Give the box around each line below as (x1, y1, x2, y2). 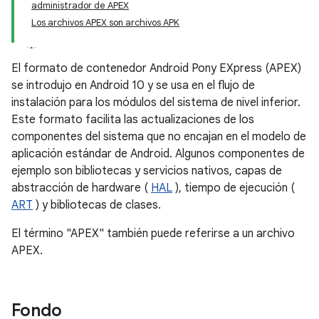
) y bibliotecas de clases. (33, 198, 161, 212)
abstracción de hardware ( (11, 181, 151, 195)
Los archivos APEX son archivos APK (31, 16, 179, 28)
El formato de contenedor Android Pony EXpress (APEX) (11, 61, 301, 75)
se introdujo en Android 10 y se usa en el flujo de (11, 78, 255, 93)
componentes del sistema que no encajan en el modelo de (11, 130, 306, 144)
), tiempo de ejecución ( (172, 181, 295, 195)
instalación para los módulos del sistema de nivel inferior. (11, 95, 300, 110)
